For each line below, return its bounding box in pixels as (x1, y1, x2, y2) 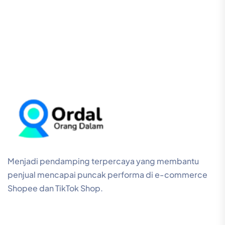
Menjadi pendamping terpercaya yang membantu (8, 156, 199, 167)
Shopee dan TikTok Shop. (8, 183, 103, 194)
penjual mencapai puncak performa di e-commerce (8, 169, 207, 180)
